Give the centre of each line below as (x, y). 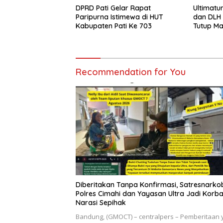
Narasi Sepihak (101, 202)
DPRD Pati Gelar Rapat (113, 8)
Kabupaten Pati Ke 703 (114, 26)
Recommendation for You (131, 72)
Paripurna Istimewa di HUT (119, 17)
